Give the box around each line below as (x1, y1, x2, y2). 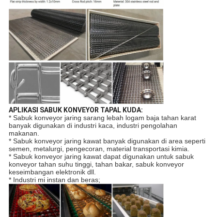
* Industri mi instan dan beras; (8, 176, 100, 184)
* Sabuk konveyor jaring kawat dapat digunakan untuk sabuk (8, 153, 194, 161)
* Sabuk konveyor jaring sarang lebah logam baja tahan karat (8, 114, 196, 122)
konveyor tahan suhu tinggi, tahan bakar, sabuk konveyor (8, 160, 184, 169)
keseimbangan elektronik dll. (8, 168, 96, 176)
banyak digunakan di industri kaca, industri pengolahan (8, 122, 177, 130)
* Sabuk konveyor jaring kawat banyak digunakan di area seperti (8, 137, 205, 145)
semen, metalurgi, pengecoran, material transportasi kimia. (8, 145, 189, 153)
